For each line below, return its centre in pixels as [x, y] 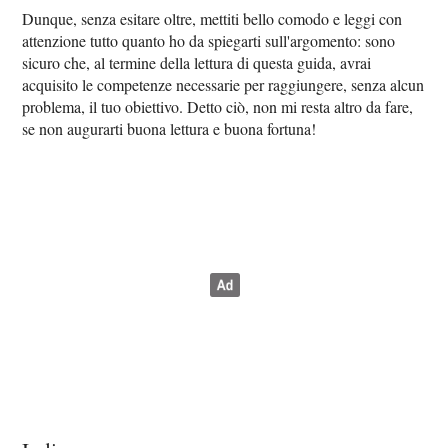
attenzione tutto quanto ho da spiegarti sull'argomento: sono [209, 40]
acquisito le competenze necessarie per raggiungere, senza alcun [223, 84]
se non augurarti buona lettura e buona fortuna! [169, 128]
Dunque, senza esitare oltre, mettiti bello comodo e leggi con [212, 18]
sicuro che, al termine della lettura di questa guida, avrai [197, 62]
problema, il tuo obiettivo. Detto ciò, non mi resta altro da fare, [218, 106]
